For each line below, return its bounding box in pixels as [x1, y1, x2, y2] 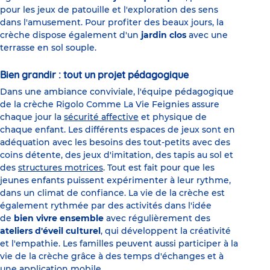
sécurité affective [64, 111, 139, 122]
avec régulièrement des [104, 212, 210, 224]
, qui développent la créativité [101, 225, 231, 236]
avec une [189, 29, 228, 40]
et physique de [139, 111, 207, 122]
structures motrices [18, 162, 103, 173]
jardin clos [141, 29, 189, 40]
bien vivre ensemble [14, 212, 104, 224]
